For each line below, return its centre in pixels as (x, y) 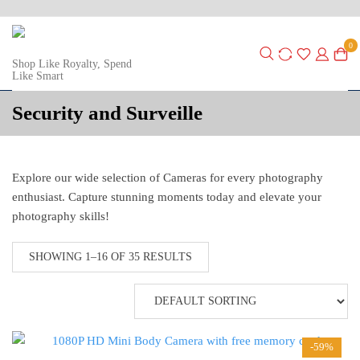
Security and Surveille (107, 113)
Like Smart (38, 76)
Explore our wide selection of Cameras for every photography (168, 178)
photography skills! (61, 216)
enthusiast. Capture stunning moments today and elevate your (167, 197)
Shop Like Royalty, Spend (72, 64)
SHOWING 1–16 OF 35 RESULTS (110, 257)
